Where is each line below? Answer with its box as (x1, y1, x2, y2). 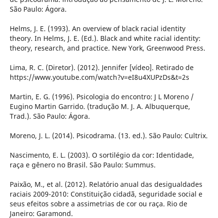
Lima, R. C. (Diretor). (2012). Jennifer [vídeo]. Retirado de (9, 63, 194, 73)
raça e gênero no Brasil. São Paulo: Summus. (9, 160, 156, 170)
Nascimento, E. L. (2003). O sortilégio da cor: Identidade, (9, 150, 194, 160)
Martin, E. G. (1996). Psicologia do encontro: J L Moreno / (9, 92, 194, 102)
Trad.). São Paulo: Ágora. (9, 111, 90, 121)
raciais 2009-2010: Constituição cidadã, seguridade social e (9, 189, 202, 199)
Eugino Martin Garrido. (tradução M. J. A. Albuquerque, (9, 102, 190, 111)
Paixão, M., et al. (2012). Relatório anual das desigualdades (9, 180, 202, 189)
